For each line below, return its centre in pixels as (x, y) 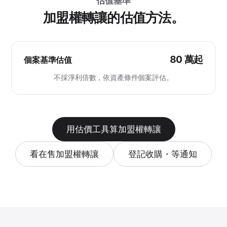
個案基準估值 (48, 60)
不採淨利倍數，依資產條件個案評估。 (113, 78)
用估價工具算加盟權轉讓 (113, 129)
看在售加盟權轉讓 (64, 154)
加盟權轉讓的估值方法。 (113, 18)
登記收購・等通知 (163, 154)
